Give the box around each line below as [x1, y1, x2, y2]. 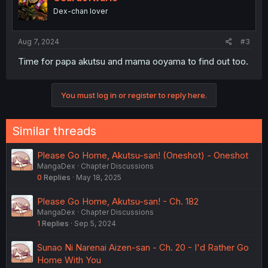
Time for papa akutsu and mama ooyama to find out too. [18, 56, 248, 68]
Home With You [37, 254, 101, 266]
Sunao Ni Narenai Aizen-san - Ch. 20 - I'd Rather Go [37, 242, 249, 254]
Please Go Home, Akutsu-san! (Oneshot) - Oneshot [37, 150, 248, 162]
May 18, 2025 [76, 173, 121, 182]
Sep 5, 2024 [74, 219, 116, 229]
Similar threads [12, 124, 96, 139]
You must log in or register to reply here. [61, 90, 207, 100]
